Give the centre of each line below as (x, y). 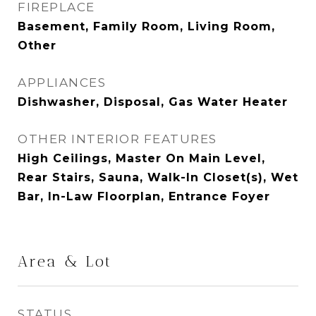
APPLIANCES (62, 83)
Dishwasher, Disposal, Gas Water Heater (153, 102)
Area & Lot (65, 261)
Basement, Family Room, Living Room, (146, 26)
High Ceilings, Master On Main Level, (141, 158)
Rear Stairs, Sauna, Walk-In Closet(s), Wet (158, 177)
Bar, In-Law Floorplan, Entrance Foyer (144, 196)
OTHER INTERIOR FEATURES (117, 139)
